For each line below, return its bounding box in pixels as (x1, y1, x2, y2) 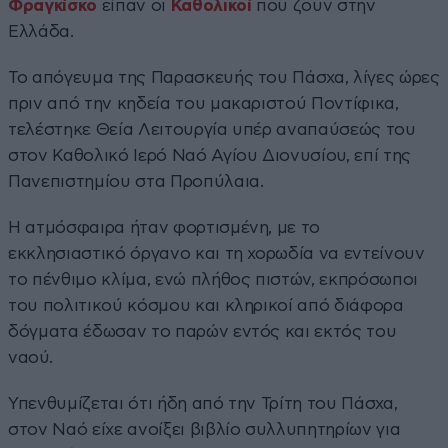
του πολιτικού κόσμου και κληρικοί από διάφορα (8, 296, 404, 314)
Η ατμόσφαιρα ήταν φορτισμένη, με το (8, 218, 321, 236)
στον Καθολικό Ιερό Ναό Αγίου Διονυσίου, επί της (8, 146, 412, 164)
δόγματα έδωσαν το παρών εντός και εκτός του (8, 322, 397, 340)
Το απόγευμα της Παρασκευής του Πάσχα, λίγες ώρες (8, 68, 440, 86)
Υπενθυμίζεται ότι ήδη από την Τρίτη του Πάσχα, (8, 394, 398, 412)
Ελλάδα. (8, 22, 74, 40)
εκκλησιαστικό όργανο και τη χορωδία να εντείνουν (8, 244, 425, 262)
